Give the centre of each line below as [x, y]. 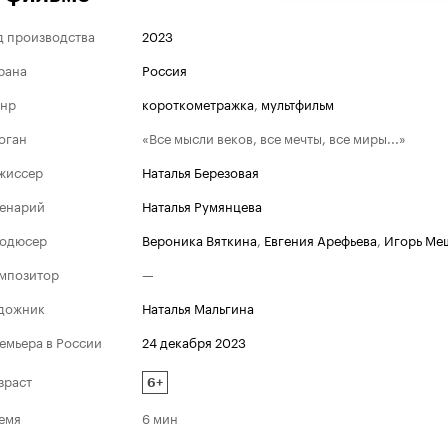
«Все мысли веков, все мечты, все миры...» [274, 137]
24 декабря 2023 [194, 341]
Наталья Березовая [200, 171]
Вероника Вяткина [199, 239]
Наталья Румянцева [202, 205]
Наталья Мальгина [198, 307]
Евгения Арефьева [320, 239]
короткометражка [198, 103]
